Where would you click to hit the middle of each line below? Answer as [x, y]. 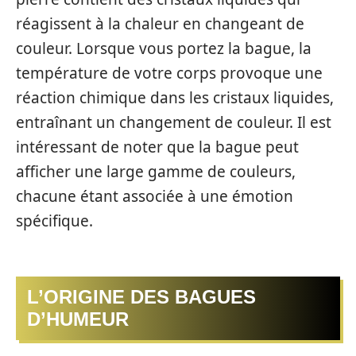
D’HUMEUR [78, 319]
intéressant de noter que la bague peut [157, 147]
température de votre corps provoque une [169, 73]
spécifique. [54, 221]
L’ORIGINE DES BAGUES [141, 297]
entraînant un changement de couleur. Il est [174, 122]
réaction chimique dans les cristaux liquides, [175, 97]
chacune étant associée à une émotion [155, 196]
